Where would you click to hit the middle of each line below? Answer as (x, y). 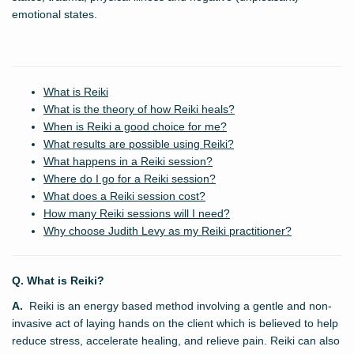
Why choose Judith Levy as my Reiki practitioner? (168, 231)
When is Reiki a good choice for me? (135, 127)
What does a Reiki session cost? (124, 196)
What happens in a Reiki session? (128, 162)
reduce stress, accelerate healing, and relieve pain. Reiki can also (176, 341)
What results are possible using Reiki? (139, 144)
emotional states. (55, 15)
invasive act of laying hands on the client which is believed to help (175, 324)
